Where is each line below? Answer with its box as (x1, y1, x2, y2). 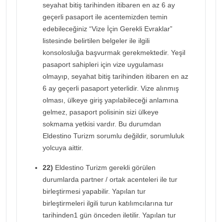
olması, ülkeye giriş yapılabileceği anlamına (43, 96, 178, 104)
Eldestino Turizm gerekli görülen (53, 163, 156, 171)
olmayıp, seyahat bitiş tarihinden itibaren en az (43, 72, 188, 80)
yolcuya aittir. (43, 143, 83, 152)
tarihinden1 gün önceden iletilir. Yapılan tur (43, 211, 176, 219)
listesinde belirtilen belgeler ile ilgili (43, 36, 150, 45)
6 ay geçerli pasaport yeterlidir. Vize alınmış (43, 84, 179, 92)
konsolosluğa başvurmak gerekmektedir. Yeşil (43, 48, 185, 56)
